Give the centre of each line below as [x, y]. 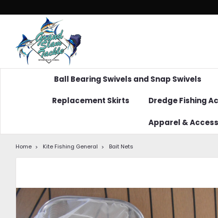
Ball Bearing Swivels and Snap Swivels [128, 79]
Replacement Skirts [91, 100]
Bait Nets [121, 146]
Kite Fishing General [70, 146]
